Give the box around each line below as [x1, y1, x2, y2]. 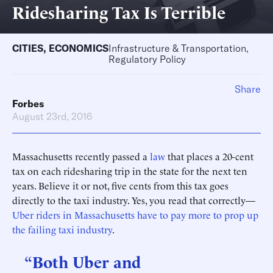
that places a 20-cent [165, 149, 253, 163]
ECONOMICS [49, 42, 108, 54]
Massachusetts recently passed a [12, 149, 150, 163]
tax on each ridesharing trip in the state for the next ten [12, 164, 247, 177]
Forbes [12, 97, 44, 110]
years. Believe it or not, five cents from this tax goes [12, 179, 229, 192]
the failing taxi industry [12, 222, 112, 236]
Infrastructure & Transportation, [108, 42, 249, 54]
